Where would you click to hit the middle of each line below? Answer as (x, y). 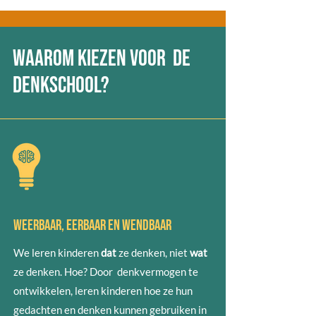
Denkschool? (61, 86)
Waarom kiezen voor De (102, 59)
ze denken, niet (153, 253)
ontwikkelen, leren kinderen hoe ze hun (103, 291)
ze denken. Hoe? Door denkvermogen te (106, 272)
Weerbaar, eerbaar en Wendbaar (93, 225)
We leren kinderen (57, 253)
